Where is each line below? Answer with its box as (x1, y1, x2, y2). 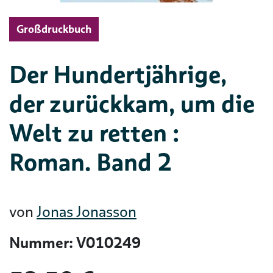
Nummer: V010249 (9, 233, 141, 253)
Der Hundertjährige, (9, 58, 227, 90)
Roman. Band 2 (9, 146, 172, 178)
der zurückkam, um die (9, 88, 255, 119)
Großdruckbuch (16, 22, 91, 36)
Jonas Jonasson (37, 202, 136, 222)
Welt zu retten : (9, 117, 179, 149)
